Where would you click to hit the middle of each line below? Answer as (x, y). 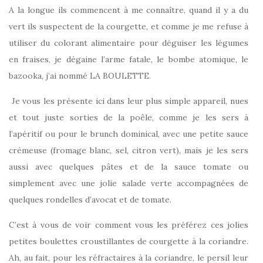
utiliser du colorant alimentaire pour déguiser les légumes (129, 43)
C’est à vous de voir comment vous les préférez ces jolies (129, 225)
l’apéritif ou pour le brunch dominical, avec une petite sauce (129, 134)
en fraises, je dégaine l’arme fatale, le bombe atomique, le (129, 60)
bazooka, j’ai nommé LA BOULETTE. (80, 76)
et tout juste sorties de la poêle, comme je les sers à (129, 118)
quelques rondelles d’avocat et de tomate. (90, 200)
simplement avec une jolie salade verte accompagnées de (129, 183)
